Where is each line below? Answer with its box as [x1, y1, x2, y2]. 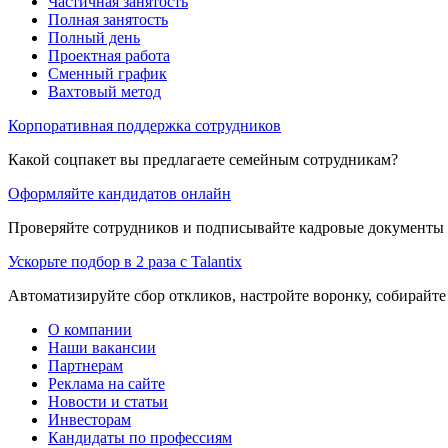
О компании [48, 320, 132, 338]
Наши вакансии [48, 338, 156, 356]
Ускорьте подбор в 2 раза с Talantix [8, 252, 242, 270]
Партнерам [48, 356, 123, 374]
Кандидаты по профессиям [48, 428, 232, 446]
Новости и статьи [48, 392, 168, 410]
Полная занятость [48, 10, 168, 28]
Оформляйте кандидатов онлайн [8, 184, 231, 202]
